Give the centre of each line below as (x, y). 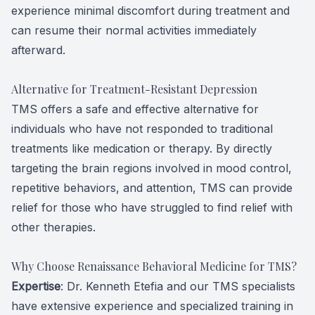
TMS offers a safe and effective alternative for (135, 109)
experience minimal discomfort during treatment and (150, 11)
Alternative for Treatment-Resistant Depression (134, 89)
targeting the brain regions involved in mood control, (152, 168)
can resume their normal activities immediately (134, 30)
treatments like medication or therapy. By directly (142, 148)
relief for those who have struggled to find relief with (152, 207)
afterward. (38, 50)
